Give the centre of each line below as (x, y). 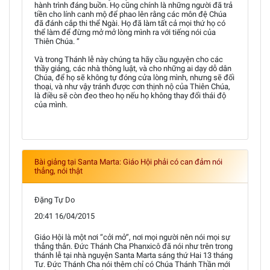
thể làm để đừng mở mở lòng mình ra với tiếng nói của (125, 32)
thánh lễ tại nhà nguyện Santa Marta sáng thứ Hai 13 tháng (133, 255)
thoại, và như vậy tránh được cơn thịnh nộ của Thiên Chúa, (132, 86)
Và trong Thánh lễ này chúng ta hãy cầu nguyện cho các (129, 59)
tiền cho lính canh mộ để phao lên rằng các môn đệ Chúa (130, 14)
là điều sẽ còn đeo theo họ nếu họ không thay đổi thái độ (130, 96)
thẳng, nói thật (58, 171)
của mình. (51, 105)
